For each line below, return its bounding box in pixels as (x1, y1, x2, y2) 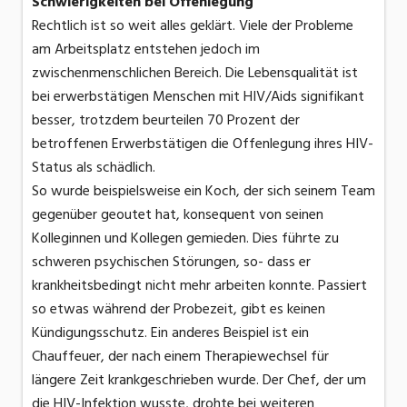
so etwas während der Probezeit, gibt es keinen (32, 297, 325, 322)
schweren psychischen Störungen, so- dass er (32, 250, 311, 274)
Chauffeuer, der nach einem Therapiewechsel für (32, 344, 329, 369)
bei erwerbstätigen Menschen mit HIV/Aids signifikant (32, 84, 364, 109)
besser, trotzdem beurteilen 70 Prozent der (32, 108, 300, 133)
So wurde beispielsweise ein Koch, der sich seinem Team (32, 179, 375, 203)
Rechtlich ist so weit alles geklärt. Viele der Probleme (32, 14, 353, 38)
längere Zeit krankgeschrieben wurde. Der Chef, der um (32, 368, 366, 392)
